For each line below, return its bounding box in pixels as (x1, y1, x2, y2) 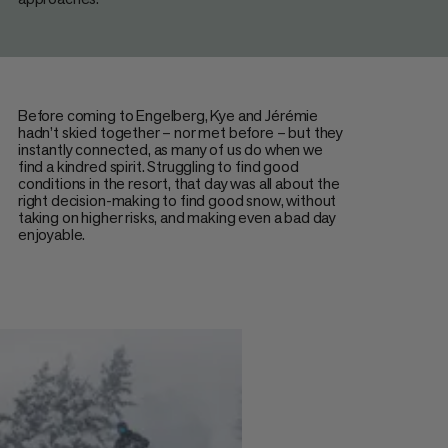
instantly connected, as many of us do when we (17, 138, 323, 160)
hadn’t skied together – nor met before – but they (17, 121, 344, 143)
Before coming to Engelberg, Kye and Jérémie (17, 104, 319, 126)
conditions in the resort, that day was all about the (17, 172, 340, 194)
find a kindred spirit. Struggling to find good (17, 155, 299, 177)
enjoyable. (17, 223, 86, 245)
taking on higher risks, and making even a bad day (17, 206, 337, 228)
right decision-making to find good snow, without (17, 189, 337, 211)
